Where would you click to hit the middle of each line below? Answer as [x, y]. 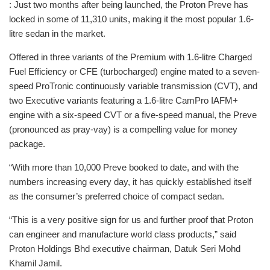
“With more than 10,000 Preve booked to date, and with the [124, 167]
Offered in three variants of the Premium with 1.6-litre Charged [130, 57]
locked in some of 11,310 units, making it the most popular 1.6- [131, 19]
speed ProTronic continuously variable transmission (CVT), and [133, 86]
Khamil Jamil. [36, 263]
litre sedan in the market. [57, 33]
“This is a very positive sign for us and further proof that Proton [131, 219]
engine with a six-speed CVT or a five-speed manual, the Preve [133, 115]
